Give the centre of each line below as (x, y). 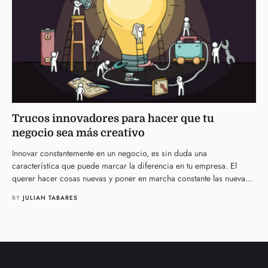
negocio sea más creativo (78, 133)
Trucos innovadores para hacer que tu (113, 119)
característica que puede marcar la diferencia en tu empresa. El (124, 166)
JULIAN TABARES (50, 198)
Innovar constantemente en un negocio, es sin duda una (109, 153)
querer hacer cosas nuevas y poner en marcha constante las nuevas (130, 179)
